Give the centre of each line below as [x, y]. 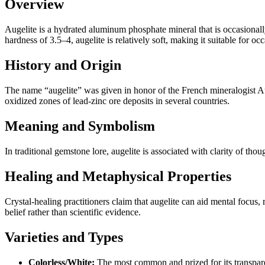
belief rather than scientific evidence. [73, 212]
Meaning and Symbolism [80, 126]
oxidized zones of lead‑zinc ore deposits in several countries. [117, 101]
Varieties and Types [64, 237]
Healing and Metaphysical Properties [118, 176]
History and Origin [63, 65]
